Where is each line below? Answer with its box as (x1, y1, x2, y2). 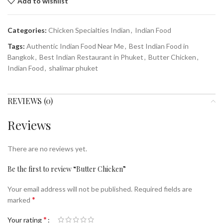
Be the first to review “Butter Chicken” (7, 164, 126, 174)
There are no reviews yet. (7, 144, 87, 153)
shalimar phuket (49, 64, 98, 72)
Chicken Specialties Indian (48, 26, 130, 34)
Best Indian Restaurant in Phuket (39, 53, 143, 61)
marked (7, 196, 32, 204)
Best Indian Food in (129, 42, 189, 50)
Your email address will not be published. (7, 185, 132, 193)
